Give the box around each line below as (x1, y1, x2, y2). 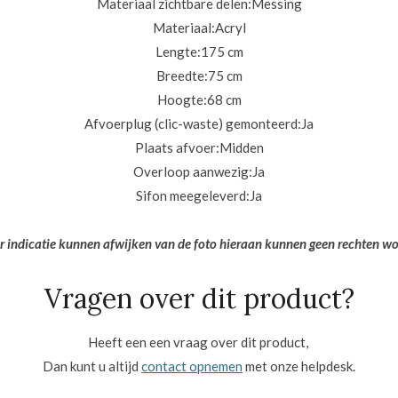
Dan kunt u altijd (43, 357, 141, 374)
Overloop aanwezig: (133, 163, 252, 180)
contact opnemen (141, 357, 243, 374)
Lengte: (155, 44, 201, 60)
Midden (219, 139, 264, 156)
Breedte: (155, 68, 208, 84)
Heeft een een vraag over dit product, (87, 333, 311, 350)
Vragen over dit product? (44, 281, 354, 315)
